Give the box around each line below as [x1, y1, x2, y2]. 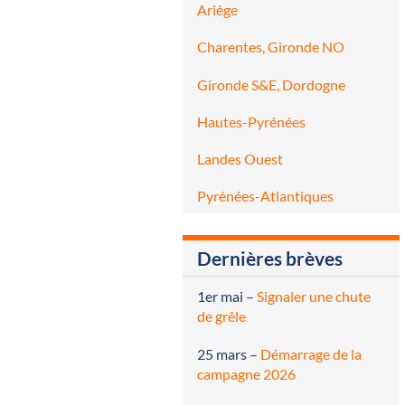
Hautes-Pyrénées [197, 112, 306, 130]
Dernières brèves [197, 247, 343, 270]
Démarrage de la [260, 344, 362, 363]
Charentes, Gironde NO [197, 38, 344, 56]
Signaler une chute [257, 287, 371, 306]
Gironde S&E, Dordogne [197, 75, 345, 93]
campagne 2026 [197, 364, 296, 382]
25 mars [197, 344, 247, 363]
